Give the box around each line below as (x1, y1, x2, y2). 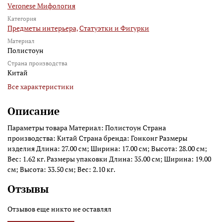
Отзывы (7, 182, 49, 196)
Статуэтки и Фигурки (79, 23, 149, 33)
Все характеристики (7, 82, 74, 92)
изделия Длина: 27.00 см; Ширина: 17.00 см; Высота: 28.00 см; (7, 144, 207, 154)
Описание (7, 104, 59, 118)
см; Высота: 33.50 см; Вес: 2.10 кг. (7, 165, 115, 174)
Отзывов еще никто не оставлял (7, 204, 111, 214)
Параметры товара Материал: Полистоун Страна (7, 123, 166, 133)
